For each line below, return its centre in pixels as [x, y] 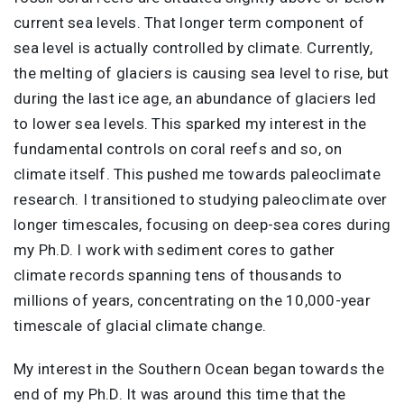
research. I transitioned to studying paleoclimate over [201, 200]
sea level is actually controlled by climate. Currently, [193, 48]
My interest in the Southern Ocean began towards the [199, 369]
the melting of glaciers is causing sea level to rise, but [202, 73]
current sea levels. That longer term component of [189, 23]
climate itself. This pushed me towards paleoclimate [197, 174]
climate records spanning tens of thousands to [178, 275]
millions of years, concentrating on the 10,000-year [192, 301]
